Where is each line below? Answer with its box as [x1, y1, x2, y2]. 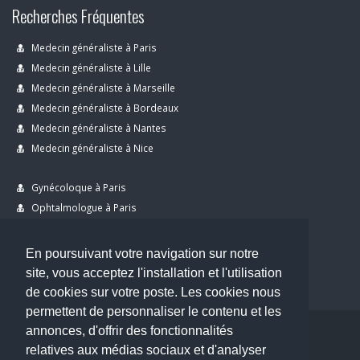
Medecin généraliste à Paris [29, 41, 157, 54]
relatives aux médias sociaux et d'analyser [26, 343, 266, 358]
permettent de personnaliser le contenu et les [26, 305, 281, 319]
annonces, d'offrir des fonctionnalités [26, 324, 233, 338]
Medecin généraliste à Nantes [29, 121, 166, 134]
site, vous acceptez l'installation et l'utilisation [26, 266, 282, 280]
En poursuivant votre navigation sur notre [26, 247, 259, 261]
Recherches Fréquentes [12, 3, 145, 28]
